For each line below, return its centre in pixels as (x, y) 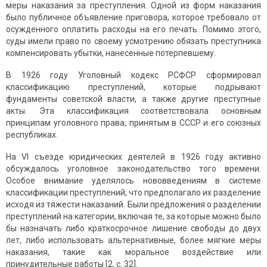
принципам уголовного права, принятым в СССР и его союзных (133, 123)
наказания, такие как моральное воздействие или (133, 252)
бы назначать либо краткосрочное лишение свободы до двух (133, 229)
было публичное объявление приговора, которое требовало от (133, 18)
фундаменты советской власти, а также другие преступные (133, 99)
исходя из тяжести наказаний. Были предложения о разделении (133, 205)
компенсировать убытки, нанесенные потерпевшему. (111, 53)
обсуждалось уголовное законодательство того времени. (133, 169)
